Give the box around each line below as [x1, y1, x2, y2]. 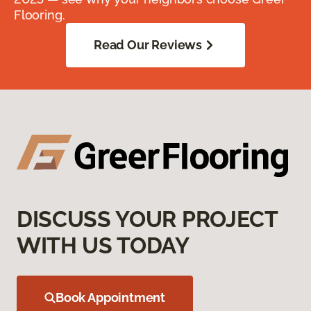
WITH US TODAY [17, 232, 190, 258]
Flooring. [14, 7, 65, 22]
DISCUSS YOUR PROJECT [17, 205, 278, 232]
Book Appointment [56, 289, 166, 305]
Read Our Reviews [93, 37, 203, 52]
